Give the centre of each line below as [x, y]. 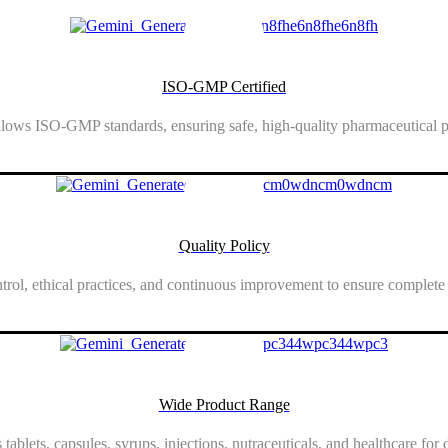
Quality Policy [224, 245]
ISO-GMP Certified [224, 86]
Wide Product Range [224, 405]
